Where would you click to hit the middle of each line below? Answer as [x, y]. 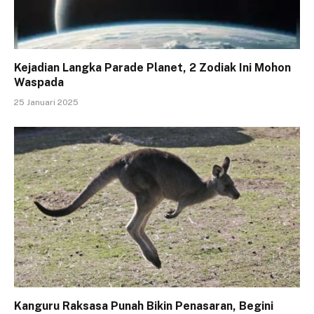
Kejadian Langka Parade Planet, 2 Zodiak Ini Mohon [152, 67]
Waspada [39, 82]
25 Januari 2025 [46, 102]
